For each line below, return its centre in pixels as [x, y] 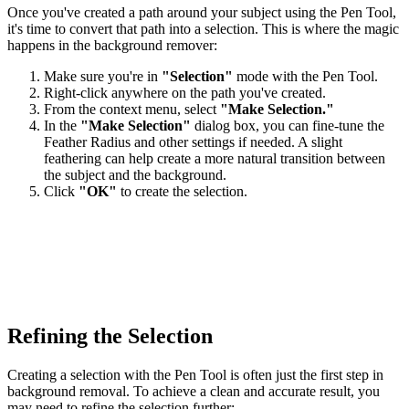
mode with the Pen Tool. [305, 77]
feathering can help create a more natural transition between [215, 159]
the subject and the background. [135, 175]
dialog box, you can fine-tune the [288, 126]
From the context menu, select [132, 110]
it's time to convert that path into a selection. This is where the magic [203, 29]
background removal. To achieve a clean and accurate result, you [194, 392]
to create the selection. [182, 192]
